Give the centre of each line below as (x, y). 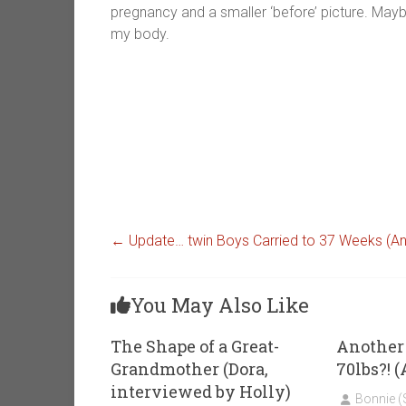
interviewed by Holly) (201, 392)
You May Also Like (220, 305)
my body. (140, 34)
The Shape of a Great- (195, 347)
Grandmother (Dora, (189, 369)
